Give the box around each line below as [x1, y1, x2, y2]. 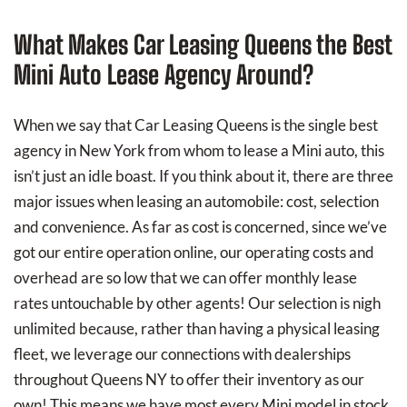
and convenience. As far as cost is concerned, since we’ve [14, 216, 387, 236]
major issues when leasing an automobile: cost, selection [14, 191, 379, 211]
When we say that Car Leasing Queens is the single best [14, 114, 378, 134]
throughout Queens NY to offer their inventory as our [14, 369, 364, 389]
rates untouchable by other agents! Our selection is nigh [14, 293, 381, 313]
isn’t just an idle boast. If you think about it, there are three [14, 165, 393, 185]
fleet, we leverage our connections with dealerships [14, 343, 351, 363]
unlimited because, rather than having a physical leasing [14, 318, 380, 338]
